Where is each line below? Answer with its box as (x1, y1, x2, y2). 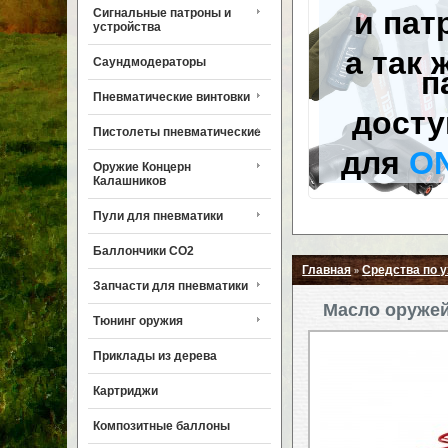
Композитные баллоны (93, 419, 231, 433)
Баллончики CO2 (93, 244, 195, 258)
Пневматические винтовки (93, 90, 251, 104)
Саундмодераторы (93, 55, 207, 69)
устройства (93, 20, 162, 34)
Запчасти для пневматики (93, 279, 249, 293)
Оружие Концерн (93, 160, 192, 174)
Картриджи (93, 384, 159, 398)
